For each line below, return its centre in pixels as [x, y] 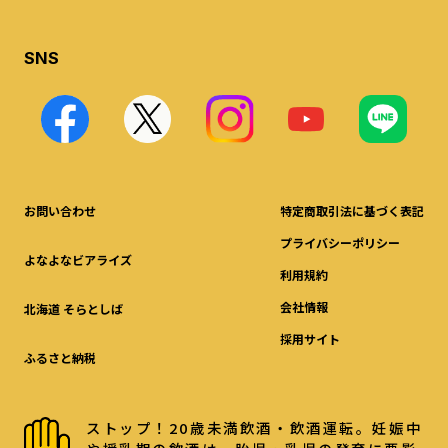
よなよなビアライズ [77, 260]
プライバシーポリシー [340, 243]
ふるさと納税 [59, 358]
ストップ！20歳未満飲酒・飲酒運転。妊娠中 [254, 428]
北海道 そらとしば [73, 309]
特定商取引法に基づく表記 [352, 211]
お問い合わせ [59, 211]
